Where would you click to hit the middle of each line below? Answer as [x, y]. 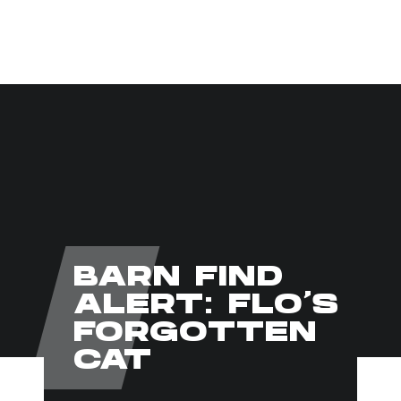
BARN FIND [178, 279]
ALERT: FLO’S [206, 307]
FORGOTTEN [195, 334]
